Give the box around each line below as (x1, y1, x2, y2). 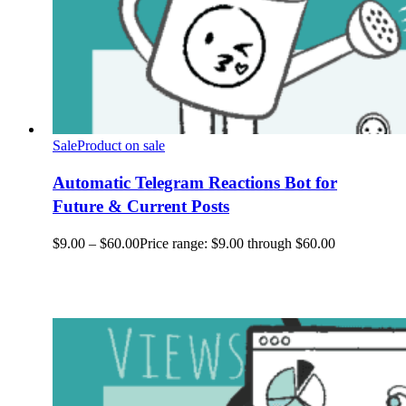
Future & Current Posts (53, 197, 229, 217)
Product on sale (77, 138, 165, 154)
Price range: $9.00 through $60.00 (140, 235, 335, 251)
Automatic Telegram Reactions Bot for (53, 173, 337, 193)
